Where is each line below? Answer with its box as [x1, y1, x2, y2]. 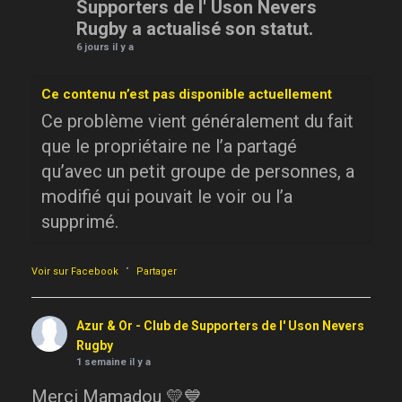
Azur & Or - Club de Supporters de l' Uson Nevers [76, 319, 364, 334]
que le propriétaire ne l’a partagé [41, 135, 297, 158]
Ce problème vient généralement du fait [41, 110, 354, 133]
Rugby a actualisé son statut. [76, 18, 313, 40]
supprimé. [41, 211, 118, 233]
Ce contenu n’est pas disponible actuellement [41, 86, 332, 103]
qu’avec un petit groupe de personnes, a [41, 161, 354, 183]
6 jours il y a [76, 41, 134, 54]
